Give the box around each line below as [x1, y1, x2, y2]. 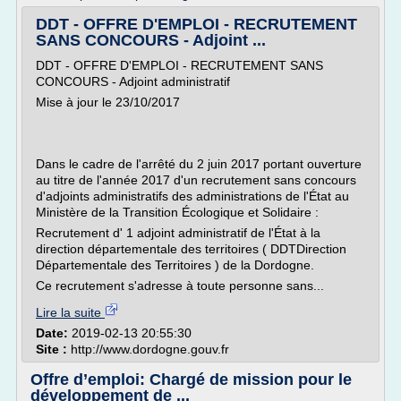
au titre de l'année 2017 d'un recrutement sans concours [36, 173, 356, 187]
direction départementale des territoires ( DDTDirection [36, 242, 346, 256]
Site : [36, 342, 71, 356]
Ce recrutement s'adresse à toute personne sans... [36, 278, 324, 293]
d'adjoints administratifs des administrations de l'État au [36, 189, 349, 203]
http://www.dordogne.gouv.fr [71, 342, 229, 356]
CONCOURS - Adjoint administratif [36, 74, 230, 89]
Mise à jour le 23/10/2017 [36, 95, 180, 109]
